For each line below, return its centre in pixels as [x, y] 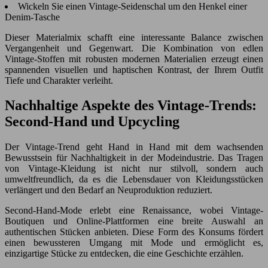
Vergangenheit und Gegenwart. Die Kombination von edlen [134, 48]
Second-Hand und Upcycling [92, 122]
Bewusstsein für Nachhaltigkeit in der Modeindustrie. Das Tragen [134, 158]
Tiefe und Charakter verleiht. [59, 80]
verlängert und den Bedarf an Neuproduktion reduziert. [109, 190]
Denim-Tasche [32, 17]
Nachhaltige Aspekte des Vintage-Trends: [131, 106]
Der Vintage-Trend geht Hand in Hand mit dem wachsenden [134, 147]
